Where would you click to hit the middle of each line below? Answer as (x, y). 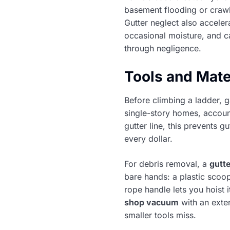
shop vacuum (151, 203)
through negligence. (163, 49)
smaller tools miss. (160, 215)
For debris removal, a (167, 164)
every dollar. (148, 139)
